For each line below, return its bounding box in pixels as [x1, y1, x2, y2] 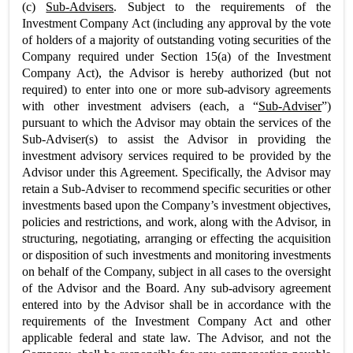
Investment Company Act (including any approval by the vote [22, 17, 331, 30]
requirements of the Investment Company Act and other [22, 314, 331, 328]
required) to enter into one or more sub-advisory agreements [22, 83, 331, 96]
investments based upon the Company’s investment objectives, [22, 199, 331, 212]
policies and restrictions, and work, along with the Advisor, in [22, 215, 331, 229]
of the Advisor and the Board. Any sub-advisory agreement [22, 281, 331, 295]
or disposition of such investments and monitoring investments [22, 248, 331, 262]
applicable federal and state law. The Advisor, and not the [22, 331, 331, 344]
